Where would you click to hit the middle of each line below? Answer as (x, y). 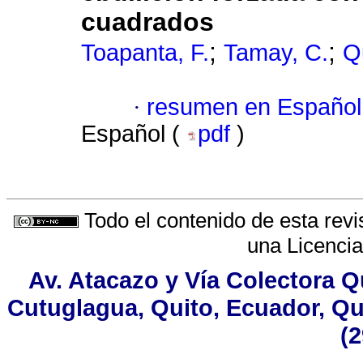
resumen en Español (254, 107)
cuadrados (147, 22)
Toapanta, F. (145, 53)
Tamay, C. (276, 53)
